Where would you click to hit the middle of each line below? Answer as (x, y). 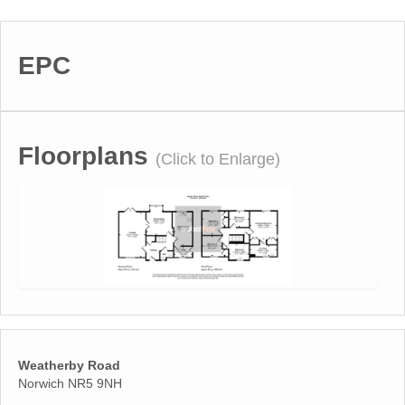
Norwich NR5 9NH (70, 384)
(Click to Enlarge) (218, 159)
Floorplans (87, 155)
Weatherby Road (69, 366)
